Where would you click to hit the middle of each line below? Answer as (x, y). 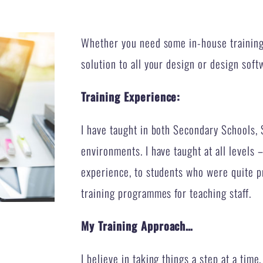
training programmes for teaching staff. (166, 193)
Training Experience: (131, 97)
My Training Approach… (137, 226)
